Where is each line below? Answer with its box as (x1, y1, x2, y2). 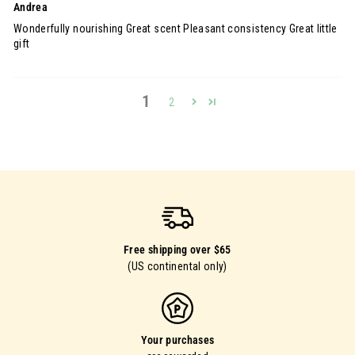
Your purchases (140, 334, 215, 347)
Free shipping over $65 (124, 243, 231, 257)
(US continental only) (128, 260, 227, 273)
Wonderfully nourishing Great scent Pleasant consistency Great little (13, 22, 338, 36)
